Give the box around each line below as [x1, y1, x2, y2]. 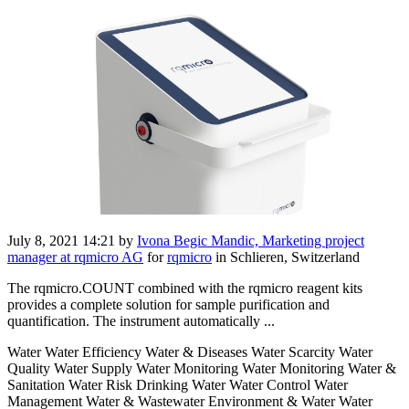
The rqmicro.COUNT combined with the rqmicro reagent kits [7, 280, 362, 297]
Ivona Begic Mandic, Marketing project [137, 233, 364, 249]
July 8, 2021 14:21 [7, 233, 115, 249]
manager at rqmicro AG [7, 249, 143, 266]
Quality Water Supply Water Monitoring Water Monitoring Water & [7, 361, 396, 377]
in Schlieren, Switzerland [212, 249, 360, 266]
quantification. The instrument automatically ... [7, 313, 275, 330]
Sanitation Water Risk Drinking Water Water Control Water [7, 377, 348, 393]
